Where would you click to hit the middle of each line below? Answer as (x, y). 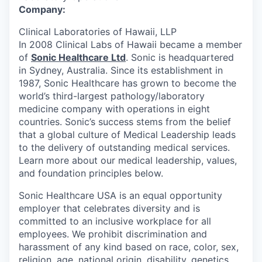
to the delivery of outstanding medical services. (124, 147)
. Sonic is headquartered (180, 57)
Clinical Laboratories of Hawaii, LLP (98, 32)
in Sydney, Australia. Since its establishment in (121, 70)
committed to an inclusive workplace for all (115, 221)
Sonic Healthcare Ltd (78, 57)
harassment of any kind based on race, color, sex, (129, 247)
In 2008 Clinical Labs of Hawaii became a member (130, 44)
